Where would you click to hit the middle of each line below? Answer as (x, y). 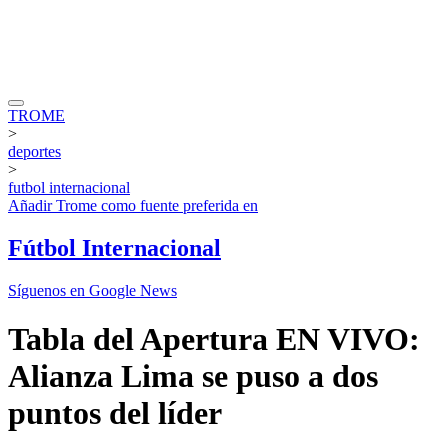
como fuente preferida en (177, 205)
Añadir (32, 205)
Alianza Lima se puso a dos (193, 376)
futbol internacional (69, 187)
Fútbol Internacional (114, 247)
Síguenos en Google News (92, 290)
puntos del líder (115, 413)
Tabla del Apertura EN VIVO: (214, 339)
